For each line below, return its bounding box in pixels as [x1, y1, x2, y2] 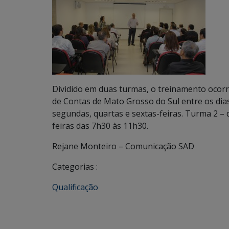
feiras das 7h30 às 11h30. [52, 120, 148, 131]
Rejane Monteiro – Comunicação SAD [52, 141, 194, 152]
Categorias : [52, 161, 98, 172]
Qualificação [52, 181, 98, 193]
